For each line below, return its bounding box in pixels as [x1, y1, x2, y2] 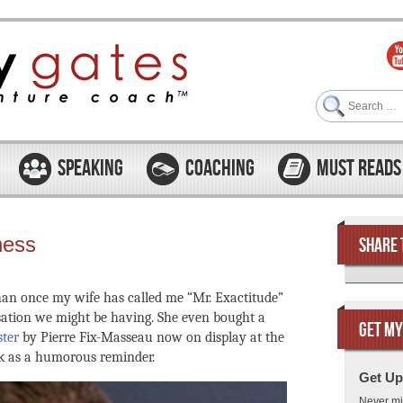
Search [316, 91, 351, 103]
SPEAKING [58, 156, 123, 183]
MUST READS [317, 156, 401, 183]
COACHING [185, 156, 255, 183]
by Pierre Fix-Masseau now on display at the [19, 329, 284, 345]
